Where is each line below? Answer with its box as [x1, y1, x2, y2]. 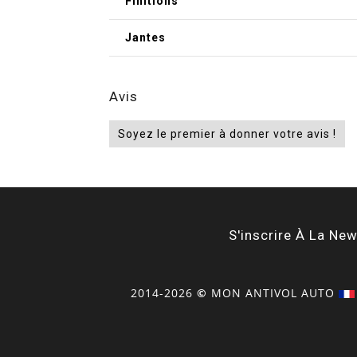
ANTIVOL [245, 285, 297, 300]
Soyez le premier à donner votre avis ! [118, 127, 336, 140]
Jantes [125, 30, 166, 44]
